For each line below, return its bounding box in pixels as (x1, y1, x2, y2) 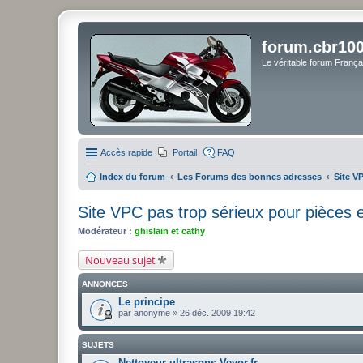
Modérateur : (78, 226, 132, 236)
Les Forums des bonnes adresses (177, 172, 322, 181)
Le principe (118, 295, 175, 308)
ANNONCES (82, 279, 128, 288)
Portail (173, 147, 197, 157)
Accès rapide (100, 147, 152, 157)
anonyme (134, 307, 170, 318)
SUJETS (82, 340, 114, 349)
